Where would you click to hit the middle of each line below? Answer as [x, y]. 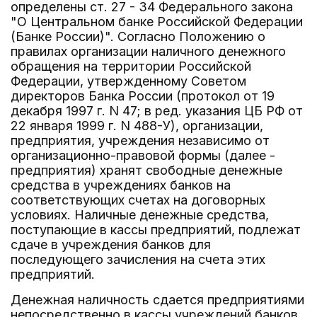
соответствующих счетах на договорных [138, 200]
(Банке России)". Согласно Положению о [138, 36]
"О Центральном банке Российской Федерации [157, 22]
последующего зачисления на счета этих [138, 259]
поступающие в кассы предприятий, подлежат [156, 230]
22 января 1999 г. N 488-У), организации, [137, 126]
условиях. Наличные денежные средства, [140, 215]
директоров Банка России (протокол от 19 [143, 96]
